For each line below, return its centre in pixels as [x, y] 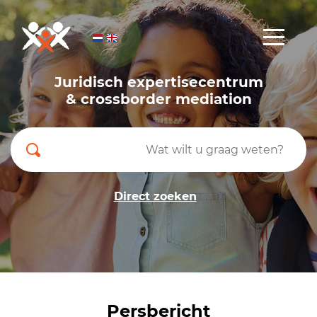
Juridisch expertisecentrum [158, 82]
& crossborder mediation [158, 99]
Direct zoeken [155, 196]
